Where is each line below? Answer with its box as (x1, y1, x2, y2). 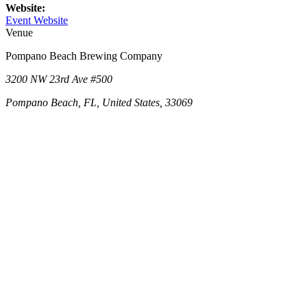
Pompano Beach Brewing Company (5, 49, 162, 62)
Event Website (5, 14, 68, 26)
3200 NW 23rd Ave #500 (5, 73, 112, 85)
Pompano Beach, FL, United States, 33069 (5, 96, 193, 108)
